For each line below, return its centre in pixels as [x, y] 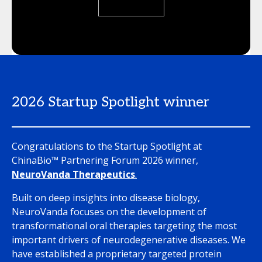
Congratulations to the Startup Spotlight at [107, 146]
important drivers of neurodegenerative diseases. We [129, 239]
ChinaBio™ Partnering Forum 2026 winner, [105, 160]
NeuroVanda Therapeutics [73, 174]
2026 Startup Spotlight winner [111, 102]
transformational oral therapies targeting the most [124, 225]
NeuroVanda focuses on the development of [109, 211]
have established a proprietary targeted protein [117, 254]
